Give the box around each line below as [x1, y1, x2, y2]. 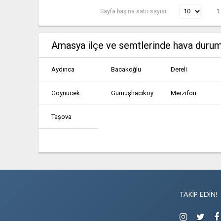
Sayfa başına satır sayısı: [100, 8, 170, 15]
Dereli [171, 66, 187, 73]
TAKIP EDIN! [180, 191, 217, 199]
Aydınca [51, 66, 75, 73]
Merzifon [171, 89, 197, 97]
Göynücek [51, 89, 80, 97]
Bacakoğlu [111, 66, 142, 73]
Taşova [51, 113, 72, 120]
